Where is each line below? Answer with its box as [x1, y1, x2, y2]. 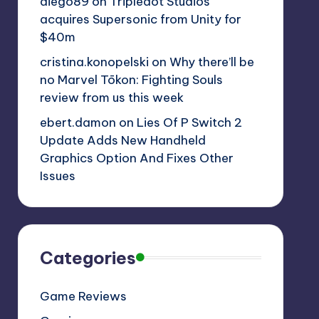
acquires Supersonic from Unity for [39, 11, 241, 27]
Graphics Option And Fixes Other [39, 150, 234, 166]
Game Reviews [39, 288, 127, 304]
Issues [39, 167, 75, 184]
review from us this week [39, 89, 184, 105]
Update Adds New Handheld [39, 132, 206, 148]
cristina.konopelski [39, 53, 149, 70]
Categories [39, 246, 136, 268]
